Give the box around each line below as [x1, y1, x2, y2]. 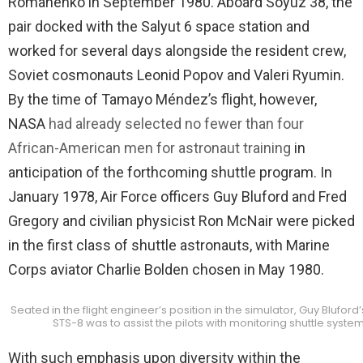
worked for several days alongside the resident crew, [8, 42, 346, 59]
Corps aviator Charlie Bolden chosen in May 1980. [8, 261, 324, 278]
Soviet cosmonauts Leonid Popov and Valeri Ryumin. [8, 66, 344, 83]
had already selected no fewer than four [49, 115, 304, 132]
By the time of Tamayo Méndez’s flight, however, [8, 91, 317, 108]
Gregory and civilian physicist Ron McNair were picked [8, 212, 355, 229]
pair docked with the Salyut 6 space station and [8, 18, 310, 35]
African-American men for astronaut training [8, 139, 291, 156]
